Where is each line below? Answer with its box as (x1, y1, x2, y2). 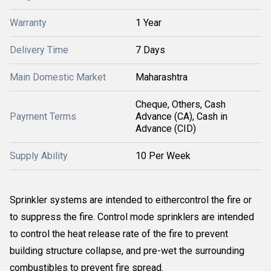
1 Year (135, 17, 162, 28)
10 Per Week (135, 150, 191, 162)
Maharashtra (135, 71, 188, 83)
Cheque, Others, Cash (135, 99, 226, 110)
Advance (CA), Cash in (135, 111, 227, 122)
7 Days (135, 44, 165, 56)
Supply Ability (10, 150, 68, 162)
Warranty (10, 17, 47, 28)
